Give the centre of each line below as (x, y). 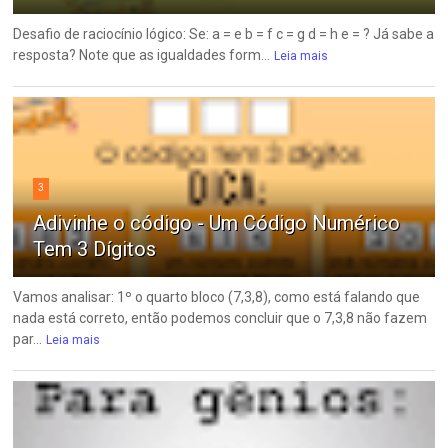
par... (28, 338)
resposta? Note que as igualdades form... (142, 54)
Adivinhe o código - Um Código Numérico (217, 222)
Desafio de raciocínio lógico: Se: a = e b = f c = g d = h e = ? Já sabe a (224, 33)
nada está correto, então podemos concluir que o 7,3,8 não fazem (220, 317)
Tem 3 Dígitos (95, 248)
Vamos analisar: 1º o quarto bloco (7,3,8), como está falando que (217, 296)
